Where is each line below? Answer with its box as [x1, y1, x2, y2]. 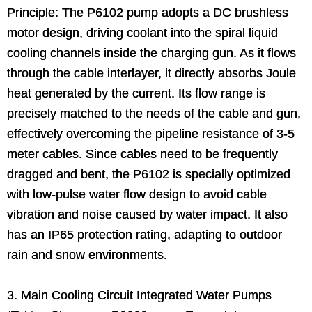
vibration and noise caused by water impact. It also [7, 207, 288, 221]
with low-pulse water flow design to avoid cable [7, 187, 267, 201]
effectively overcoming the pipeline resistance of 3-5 [7, 126, 295, 141]
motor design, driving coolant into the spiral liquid [7, 25, 278, 40]
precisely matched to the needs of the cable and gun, [7, 106, 301, 120]
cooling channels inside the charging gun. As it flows [7, 45, 296, 60]
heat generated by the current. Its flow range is [7, 86, 265, 100]
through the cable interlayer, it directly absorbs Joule [7, 65, 296, 80]
